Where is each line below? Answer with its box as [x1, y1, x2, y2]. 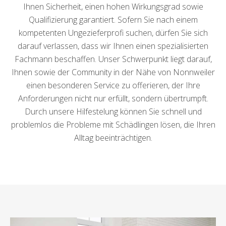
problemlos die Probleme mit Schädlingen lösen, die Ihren [11, 119, 215, 130]
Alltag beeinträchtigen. [74, 132, 152, 143]
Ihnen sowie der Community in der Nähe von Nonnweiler [11, 67, 215, 78]
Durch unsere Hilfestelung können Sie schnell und [24, 106, 202, 117]
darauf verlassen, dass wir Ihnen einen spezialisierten [18, 40, 208, 51]
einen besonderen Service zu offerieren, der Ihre [26, 80, 200, 91]
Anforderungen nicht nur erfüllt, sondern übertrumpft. [18, 93, 208, 104]
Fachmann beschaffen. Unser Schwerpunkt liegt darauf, [14, 53, 212, 65]
